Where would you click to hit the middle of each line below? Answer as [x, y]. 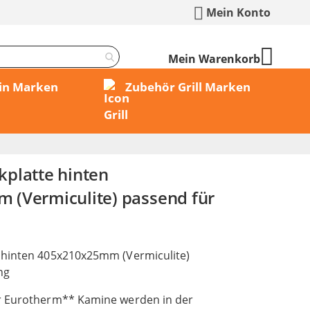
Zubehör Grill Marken [188, 87]
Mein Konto [238, 12]
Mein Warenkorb [214, 59]
